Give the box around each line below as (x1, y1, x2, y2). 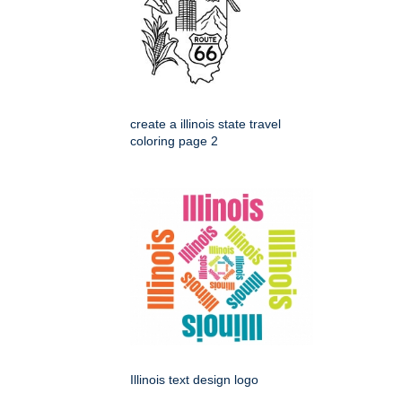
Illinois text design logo (130, 372, 258, 387)
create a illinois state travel (130, 117, 281, 131)
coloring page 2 (130, 134, 218, 148)
